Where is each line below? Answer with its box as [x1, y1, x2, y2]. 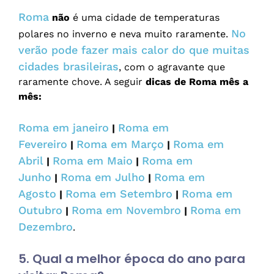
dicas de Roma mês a [146, 76, 248, 88]
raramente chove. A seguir [18, 76, 146, 88]
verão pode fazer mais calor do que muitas [18, 43, 250, 57]
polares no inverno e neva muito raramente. [18, 28, 231, 40]
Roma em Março [76, 138, 164, 151]
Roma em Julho [61, 171, 145, 184]
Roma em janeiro [18, 121, 109, 135]
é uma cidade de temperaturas [70, 12, 220, 24]
